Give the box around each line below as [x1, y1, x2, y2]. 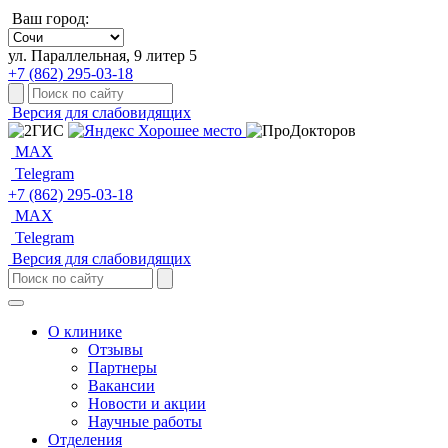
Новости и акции [88, 395, 206, 412]
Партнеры [88, 359, 157, 376]
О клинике [48, 323, 122, 340]
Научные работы [88, 413, 202, 430]
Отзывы [88, 341, 143, 358]
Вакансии [88, 377, 155, 394]
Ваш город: [12, 10, 89, 27]
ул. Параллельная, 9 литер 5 [8, 47, 197, 64]
